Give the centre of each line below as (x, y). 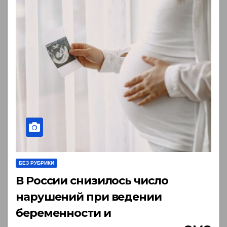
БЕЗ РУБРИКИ (36, 163)
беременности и (63, 213)
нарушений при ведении (89, 197)
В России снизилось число (92, 180)
